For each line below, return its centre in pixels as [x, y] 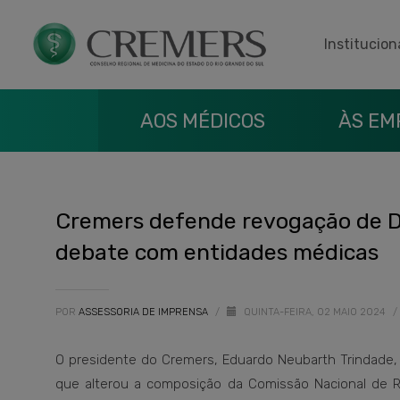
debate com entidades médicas [217, 252]
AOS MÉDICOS [203, 121]
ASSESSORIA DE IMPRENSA [145, 312]
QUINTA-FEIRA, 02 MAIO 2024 [316, 312]
